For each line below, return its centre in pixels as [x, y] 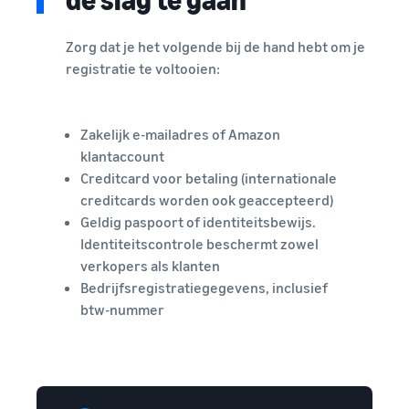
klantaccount [122, 157]
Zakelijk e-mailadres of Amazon [180, 135]
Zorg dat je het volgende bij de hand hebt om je [215, 47]
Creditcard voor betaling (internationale [209, 178]
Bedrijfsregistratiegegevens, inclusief [204, 288]
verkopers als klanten [150, 266]
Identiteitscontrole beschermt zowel [199, 244]
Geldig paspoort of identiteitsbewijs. [198, 222]
